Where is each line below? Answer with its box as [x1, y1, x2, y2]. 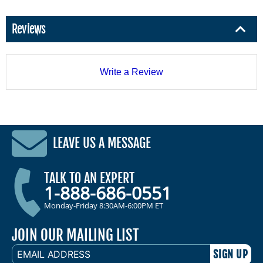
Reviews [12, 22, 46, 37]
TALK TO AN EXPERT [44, 170, 134, 187]
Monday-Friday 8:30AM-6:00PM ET [44, 200, 163, 211]
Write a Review [100, 66, 163, 77]
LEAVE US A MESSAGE [53, 135, 151, 151]
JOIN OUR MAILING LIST [12, 225, 139, 244]
